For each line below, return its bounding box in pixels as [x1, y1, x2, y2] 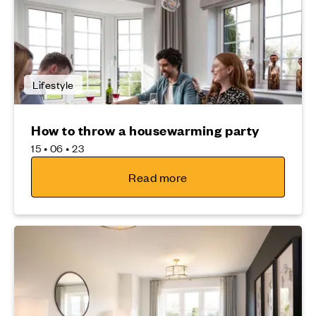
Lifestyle [32, 77, 74, 92]
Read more [128, 169, 188, 186]
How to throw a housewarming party [31, 121, 260, 140]
